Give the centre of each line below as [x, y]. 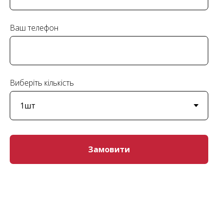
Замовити [109, 149]
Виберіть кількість [42, 83]
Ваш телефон [34, 28]
